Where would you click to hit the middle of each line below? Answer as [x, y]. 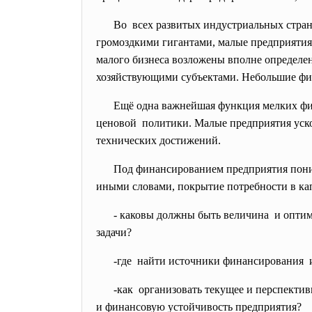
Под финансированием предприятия [202, 169]
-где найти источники [168, 261]
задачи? [114, 232]
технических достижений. [158, 140]
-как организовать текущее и [185, 289]
